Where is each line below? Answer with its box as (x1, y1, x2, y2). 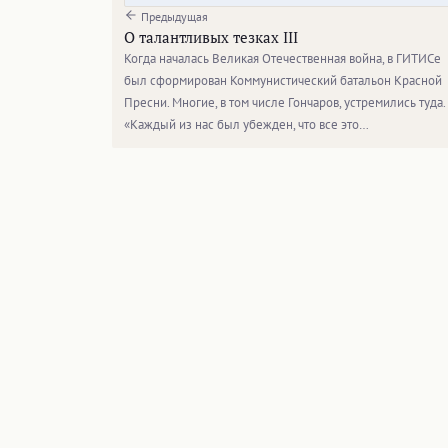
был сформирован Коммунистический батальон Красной (124, 71, 442, 89)
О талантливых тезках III (124, 26, 298, 47)
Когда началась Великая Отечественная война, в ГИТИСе (124, 49, 441, 67)
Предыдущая (138, 8, 208, 24)
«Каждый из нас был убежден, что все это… (124, 115, 369, 133)
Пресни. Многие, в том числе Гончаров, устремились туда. (124, 93, 445, 111)
